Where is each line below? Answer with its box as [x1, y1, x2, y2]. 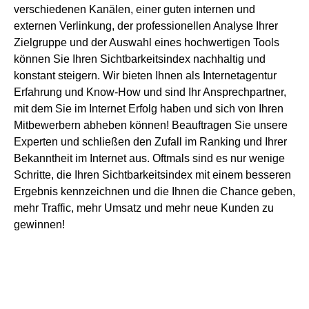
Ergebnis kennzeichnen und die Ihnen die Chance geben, [14, 185, 295, 197]
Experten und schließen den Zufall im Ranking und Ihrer [14, 135, 287, 148]
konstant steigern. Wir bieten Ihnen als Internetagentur [14, 69, 277, 81]
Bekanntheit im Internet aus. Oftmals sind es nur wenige [14, 152, 285, 164]
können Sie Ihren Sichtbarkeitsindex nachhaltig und [14, 52, 266, 65]
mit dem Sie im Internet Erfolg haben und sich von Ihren [14, 102, 283, 114]
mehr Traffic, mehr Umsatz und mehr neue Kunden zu [14, 201, 274, 214]
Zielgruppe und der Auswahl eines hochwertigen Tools [14, 36, 279, 48]
